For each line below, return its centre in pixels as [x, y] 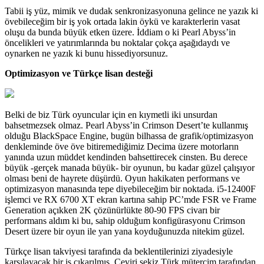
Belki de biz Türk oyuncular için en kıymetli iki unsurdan [111, 114]
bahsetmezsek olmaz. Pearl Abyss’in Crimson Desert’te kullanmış [126, 125]
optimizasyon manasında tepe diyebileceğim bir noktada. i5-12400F [130, 189]
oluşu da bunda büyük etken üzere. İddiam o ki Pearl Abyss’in [120, 32]
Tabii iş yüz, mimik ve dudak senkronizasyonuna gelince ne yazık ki [131, 11]
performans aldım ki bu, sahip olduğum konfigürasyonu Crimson [125, 220]
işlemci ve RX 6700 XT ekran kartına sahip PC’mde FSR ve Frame [131, 199]
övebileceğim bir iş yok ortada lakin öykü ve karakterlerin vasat [122, 21]
